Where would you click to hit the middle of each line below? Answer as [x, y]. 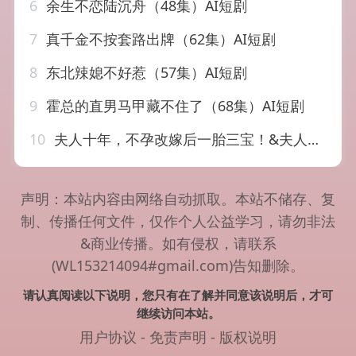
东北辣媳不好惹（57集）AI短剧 [145, 73]
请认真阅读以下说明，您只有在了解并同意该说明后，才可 [178, 295]
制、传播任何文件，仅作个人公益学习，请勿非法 [178, 221]
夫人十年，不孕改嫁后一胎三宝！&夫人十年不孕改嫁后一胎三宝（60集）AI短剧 [179, 139]
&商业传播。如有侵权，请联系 [178, 244]
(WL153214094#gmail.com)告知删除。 [178, 266]
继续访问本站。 [178, 313]
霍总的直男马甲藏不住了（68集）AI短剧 [174, 106]
